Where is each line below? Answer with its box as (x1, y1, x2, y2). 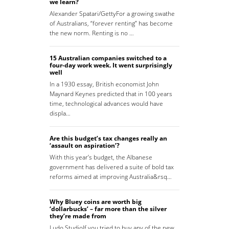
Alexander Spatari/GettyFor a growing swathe (50, 9, 175, 18)
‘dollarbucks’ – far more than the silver (50, 204, 167, 214)
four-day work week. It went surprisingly (50, 61, 172, 70)
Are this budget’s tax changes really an (50, 134, 167, 143)
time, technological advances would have (50, 99, 163, 108)
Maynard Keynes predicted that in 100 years (50, 89, 172, 99)
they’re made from (50, 212, 106, 221)
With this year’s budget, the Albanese (50, 153, 152, 162)
